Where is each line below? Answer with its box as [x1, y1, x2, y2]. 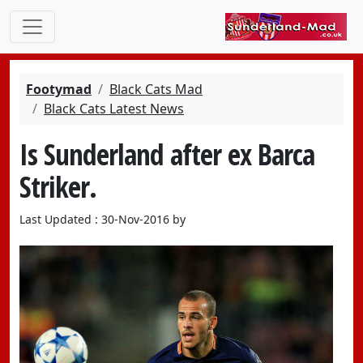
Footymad [26, 80, 92, 98]
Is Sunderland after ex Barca [19, 135, 314, 173]
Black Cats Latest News [44, 100, 184, 117]
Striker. [19, 167, 96, 206]
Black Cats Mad [109, 80, 203, 98]
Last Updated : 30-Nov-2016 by [19, 211, 186, 227]
